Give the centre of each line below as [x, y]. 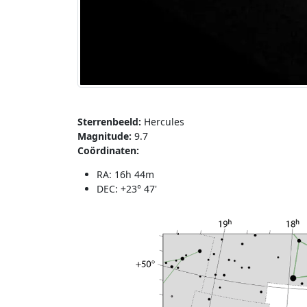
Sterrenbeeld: [109, 122]
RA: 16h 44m [125, 175]
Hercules [162, 122]
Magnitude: [104, 136]
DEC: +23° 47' [126, 189]
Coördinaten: [108, 151]
